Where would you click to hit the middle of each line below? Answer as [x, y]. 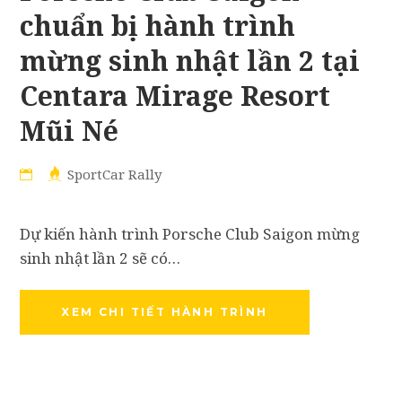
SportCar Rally [115, 175]
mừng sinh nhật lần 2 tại [190, 61]
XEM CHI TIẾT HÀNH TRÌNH [165, 312]
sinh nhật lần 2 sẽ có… [100, 258]
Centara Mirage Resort [175, 96]
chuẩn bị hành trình [158, 26]
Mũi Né [70, 131]
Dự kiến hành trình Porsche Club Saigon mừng [190, 234]
